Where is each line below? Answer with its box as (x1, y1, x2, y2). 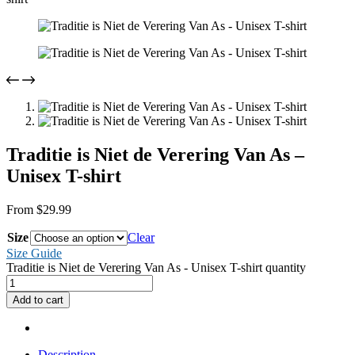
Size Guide (6, 246, 62, 260)
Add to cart (13, 293, 63, 306)
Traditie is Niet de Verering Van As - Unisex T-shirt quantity (6, 260, 306, 274)
